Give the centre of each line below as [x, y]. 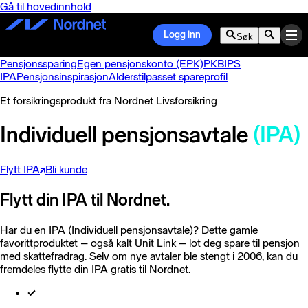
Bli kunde [66, 169]
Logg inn [182, 35]
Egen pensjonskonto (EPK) [140, 64]
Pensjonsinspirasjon [63, 77]
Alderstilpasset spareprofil [168, 77]
